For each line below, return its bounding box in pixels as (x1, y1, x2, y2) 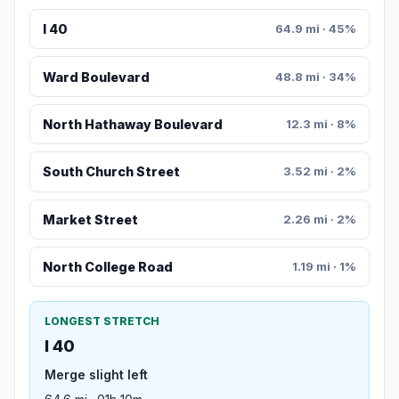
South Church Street (42, 164, 180, 180)
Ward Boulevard (42, 69, 150, 85)
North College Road (42, 259, 173, 275)
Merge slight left (45, 367, 148, 383)
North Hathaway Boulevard (42, 117, 223, 133)
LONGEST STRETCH (45, 314, 159, 329)
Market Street (42, 211, 138, 227)
